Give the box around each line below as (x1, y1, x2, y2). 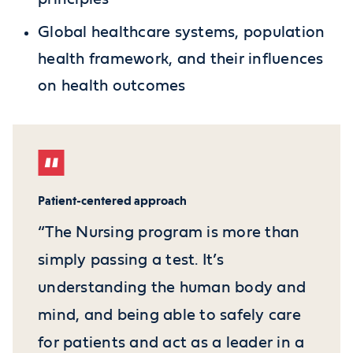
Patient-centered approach (38, 192, 187, 208)
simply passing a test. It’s (38, 251, 224, 268)
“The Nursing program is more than (38, 224, 300, 240)
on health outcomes (38, 77, 186, 94)
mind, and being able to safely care (38, 307, 301, 323)
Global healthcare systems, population (38, 24, 325, 40)
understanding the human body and (38, 279, 307, 295)
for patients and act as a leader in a (38, 334, 305, 351)
